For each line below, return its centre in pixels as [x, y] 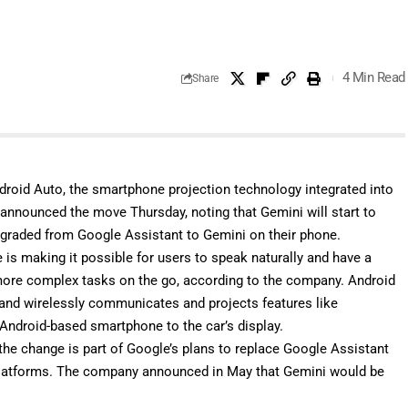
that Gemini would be [319, 371]
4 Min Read [373, 78]
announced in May [198, 371]
